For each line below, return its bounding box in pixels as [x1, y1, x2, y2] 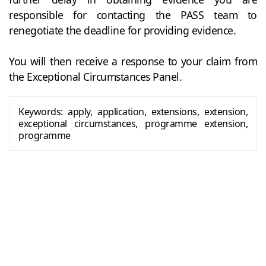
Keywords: [18, 104, 63, 118]
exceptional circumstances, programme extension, [18, 116, 248, 130]
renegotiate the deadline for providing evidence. [9, 23, 236, 37]
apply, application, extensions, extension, [62, 104, 248, 118]
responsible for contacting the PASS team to [9, 7, 257, 22]
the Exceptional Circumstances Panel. [9, 69, 182, 84]
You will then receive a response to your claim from [9, 53, 257, 68]
